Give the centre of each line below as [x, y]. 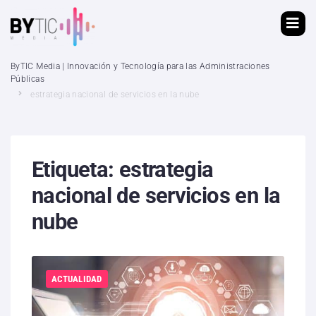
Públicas [28, 79]
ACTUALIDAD [77, 279]
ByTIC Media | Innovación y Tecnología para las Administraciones [140, 66]
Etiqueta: [75, 169]
